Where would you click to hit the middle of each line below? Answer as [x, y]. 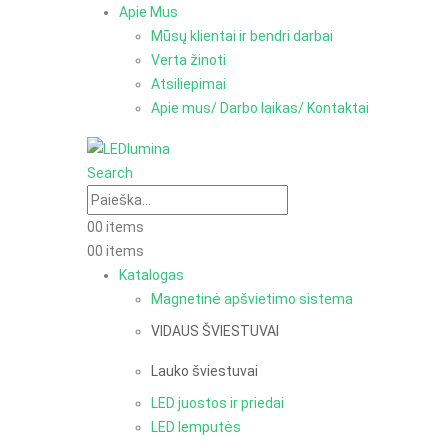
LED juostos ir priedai [217, 402]
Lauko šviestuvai [204, 370]
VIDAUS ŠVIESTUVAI [215, 330]
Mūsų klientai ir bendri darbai [242, 35]
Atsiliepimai [188, 83]
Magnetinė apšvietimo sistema [252, 298]
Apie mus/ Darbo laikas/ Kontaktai [260, 107]
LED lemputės [196, 426]
